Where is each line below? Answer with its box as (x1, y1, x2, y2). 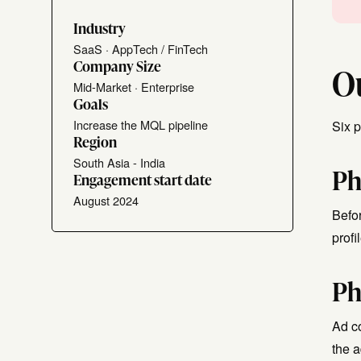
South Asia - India (73, 153, 165, 171)
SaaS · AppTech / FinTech (73, 39, 208, 57)
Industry (73, 16, 126, 38)
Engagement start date (73, 168, 212, 189)
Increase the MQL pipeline (73, 115, 208, 133)
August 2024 (73, 191, 139, 209)
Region (73, 130, 117, 151)
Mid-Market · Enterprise (73, 77, 194, 95)
